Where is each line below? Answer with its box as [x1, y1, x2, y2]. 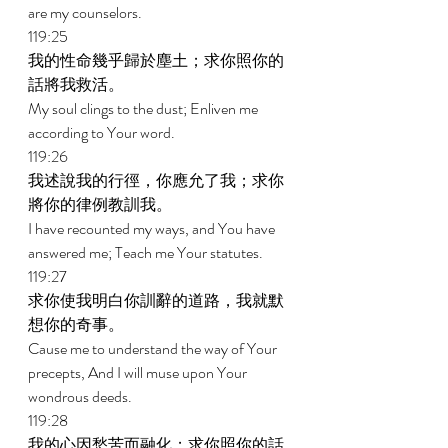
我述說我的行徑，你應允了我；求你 [28, 169, 284, 192]
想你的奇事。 [28, 313, 127, 336]
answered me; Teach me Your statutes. [28, 241, 266, 264]
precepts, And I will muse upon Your [28, 361, 250, 384]
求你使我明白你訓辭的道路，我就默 [28, 289, 284, 312]
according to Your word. [28, 121, 178, 144]
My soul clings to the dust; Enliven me [28, 97, 261, 120]
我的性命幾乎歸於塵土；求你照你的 [28, 49, 284, 72]
